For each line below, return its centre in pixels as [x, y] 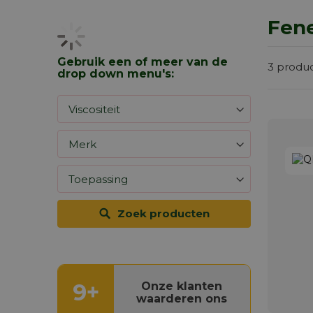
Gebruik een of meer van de [143, 62]
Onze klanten [182, 286]
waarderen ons [182, 299]
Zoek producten [163, 213]
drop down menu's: [116, 74]
